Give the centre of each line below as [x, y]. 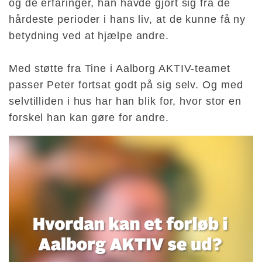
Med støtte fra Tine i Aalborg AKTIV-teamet [120, 69]
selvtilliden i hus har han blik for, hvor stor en [125, 101]
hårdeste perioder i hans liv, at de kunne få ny [127, 20]
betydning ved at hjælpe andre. [89, 36]
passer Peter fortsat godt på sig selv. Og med [126, 85]
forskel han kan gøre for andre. [89, 118]
